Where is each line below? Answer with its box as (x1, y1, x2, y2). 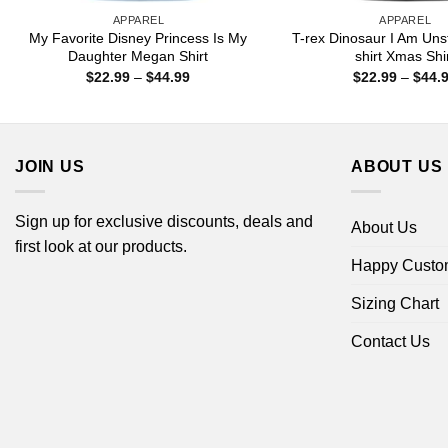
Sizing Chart (351, 294, 439, 312)
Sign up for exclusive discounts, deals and (15, 212, 313, 230)
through (189, 109, 239, 126)
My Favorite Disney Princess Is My (29, 30, 248, 47)
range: (189, 81, 231, 98)
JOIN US (15, 158, 85, 176)
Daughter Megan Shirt (68, 48, 209, 65)
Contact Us (351, 332, 430, 350)
